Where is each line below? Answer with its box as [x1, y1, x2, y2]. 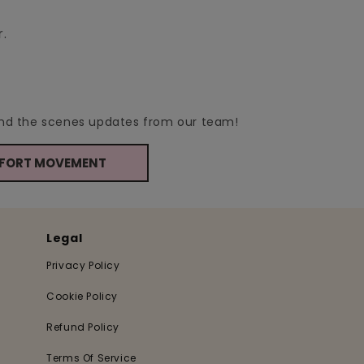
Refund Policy [46, 320, 120, 334]
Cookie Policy [46, 289, 119, 303]
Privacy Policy [46, 258, 120, 272]
